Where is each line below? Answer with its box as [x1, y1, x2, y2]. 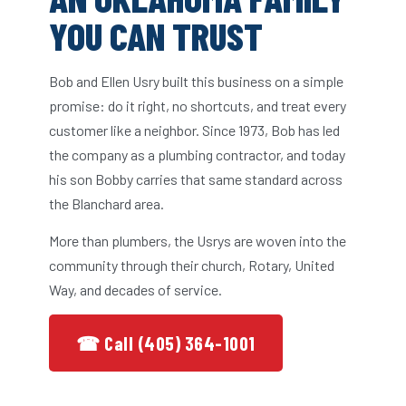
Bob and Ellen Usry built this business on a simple [49, 72, 343, 91]
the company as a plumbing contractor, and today [49, 146, 345, 164]
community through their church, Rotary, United [49, 256, 334, 275]
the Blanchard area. [49, 195, 164, 213]
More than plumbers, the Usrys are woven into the [49, 232, 346, 250]
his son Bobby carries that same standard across [49, 170, 343, 188]
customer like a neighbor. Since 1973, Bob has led [49, 121, 340, 140]
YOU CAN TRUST [49, 13, 263, 59]
